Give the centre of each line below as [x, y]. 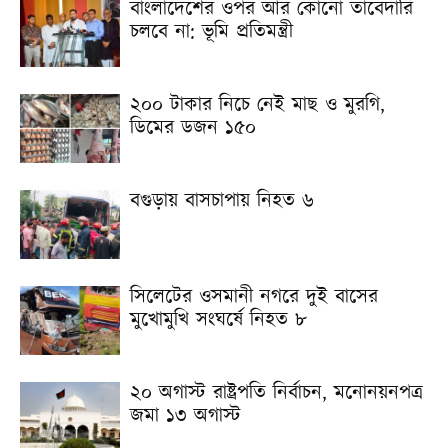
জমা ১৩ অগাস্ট [185, 415]
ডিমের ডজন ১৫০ [193, 127]
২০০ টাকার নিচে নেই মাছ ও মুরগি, [257, 104]
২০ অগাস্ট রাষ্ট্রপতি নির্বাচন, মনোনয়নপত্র [276, 392]
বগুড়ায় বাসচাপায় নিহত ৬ [222, 200]
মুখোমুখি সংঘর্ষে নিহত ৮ [218, 319]
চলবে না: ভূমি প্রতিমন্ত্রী [211, 31]
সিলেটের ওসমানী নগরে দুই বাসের [254, 296]
